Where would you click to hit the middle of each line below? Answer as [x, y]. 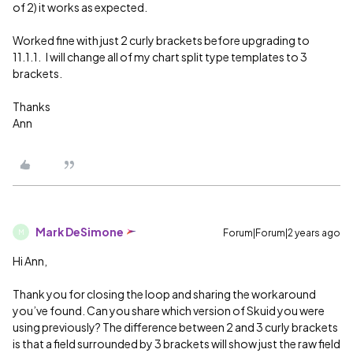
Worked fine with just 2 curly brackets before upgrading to [161, 41]
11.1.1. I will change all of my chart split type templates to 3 [160, 57]
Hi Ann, [30, 261]
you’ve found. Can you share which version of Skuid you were [169, 311]
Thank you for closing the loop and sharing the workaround [164, 294]
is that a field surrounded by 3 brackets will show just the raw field [176, 344]
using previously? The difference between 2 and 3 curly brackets [175, 327]
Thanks [32, 107]
